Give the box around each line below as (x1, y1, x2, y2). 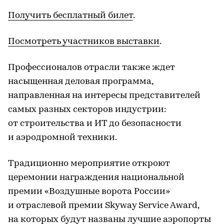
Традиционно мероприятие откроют (8, 158, 170, 168)
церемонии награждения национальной (8, 172, 184, 182)
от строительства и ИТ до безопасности (8, 118, 181, 128)
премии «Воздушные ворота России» (8, 186, 170, 196)
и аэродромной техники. (8, 132, 117, 142)
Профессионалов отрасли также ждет (8, 62, 175, 72)
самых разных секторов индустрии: (8, 104, 166, 114)
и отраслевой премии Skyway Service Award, (8, 200, 199, 210)
